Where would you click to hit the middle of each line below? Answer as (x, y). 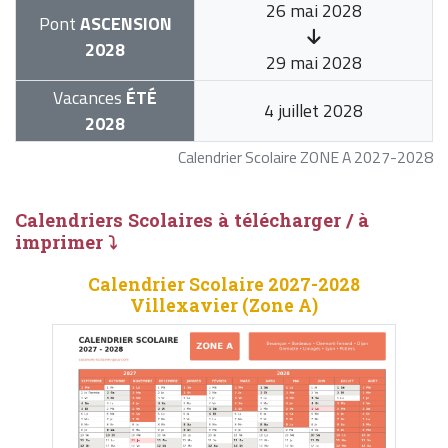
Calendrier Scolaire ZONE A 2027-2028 (305, 157)
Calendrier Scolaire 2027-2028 (223, 285)
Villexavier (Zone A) (223, 306)
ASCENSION (123, 24)
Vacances (87, 98)
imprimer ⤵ (66, 242)
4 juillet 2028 (313, 111)
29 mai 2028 (313, 63)
